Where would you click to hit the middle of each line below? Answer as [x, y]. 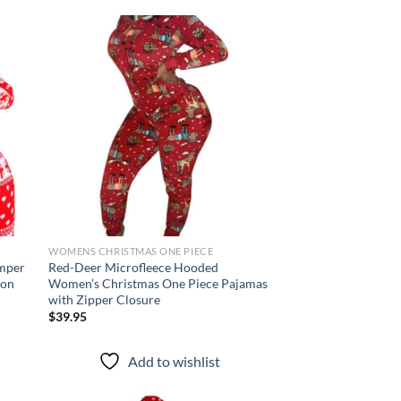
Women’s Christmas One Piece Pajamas [158, 283]
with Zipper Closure [105, 299]
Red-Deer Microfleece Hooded [134, 267]
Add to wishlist [174, 362]
